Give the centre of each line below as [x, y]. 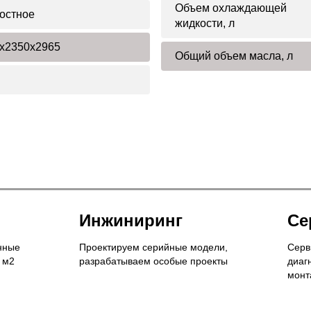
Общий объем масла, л [234, 56]
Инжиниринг [131, 220]
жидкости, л [205, 23]
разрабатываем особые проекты [153, 261]
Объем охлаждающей [231, 8]
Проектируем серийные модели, [153, 247]
